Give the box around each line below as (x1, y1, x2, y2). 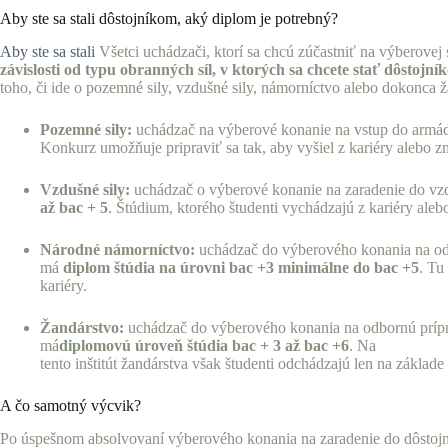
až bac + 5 (40, 199, 108, 217)
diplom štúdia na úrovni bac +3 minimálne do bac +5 (63, 259, 419, 277)
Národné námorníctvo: (40, 241, 195, 259)
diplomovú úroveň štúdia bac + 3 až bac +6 (59, 337, 349, 355)
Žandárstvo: (40, 319, 124, 337)
